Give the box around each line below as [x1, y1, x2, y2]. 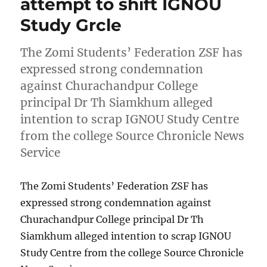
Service [20, 145, 61, 160]
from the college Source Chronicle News [20, 129, 245, 144]
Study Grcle [20, 15, 122, 36]
